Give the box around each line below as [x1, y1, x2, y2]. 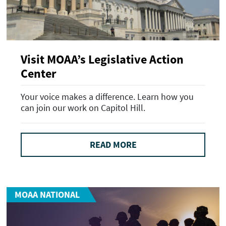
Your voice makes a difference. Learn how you [21, 91, 194, 103]
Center [21, 65, 56, 81]
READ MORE [89, 139, 137, 151]
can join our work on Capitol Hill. [21, 102, 145, 114]
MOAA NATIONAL [15, 188, 80, 200]
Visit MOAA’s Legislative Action [21, 51, 184, 67]
